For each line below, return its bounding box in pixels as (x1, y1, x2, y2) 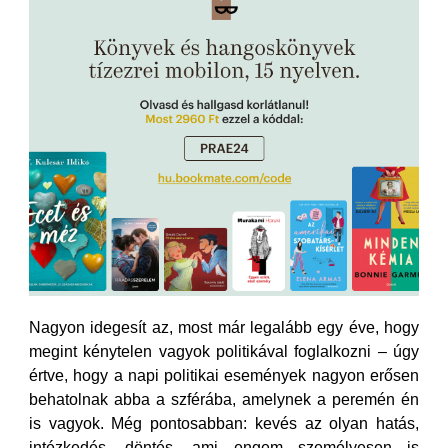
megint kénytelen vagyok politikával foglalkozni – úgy (29, 343, 419, 360)
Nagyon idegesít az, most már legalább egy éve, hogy (29, 319, 419, 336)
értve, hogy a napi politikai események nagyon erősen (29, 367, 419, 384)
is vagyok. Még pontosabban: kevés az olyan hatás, (29, 415, 419, 432)
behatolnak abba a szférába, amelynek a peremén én (29, 391, 419, 408)
